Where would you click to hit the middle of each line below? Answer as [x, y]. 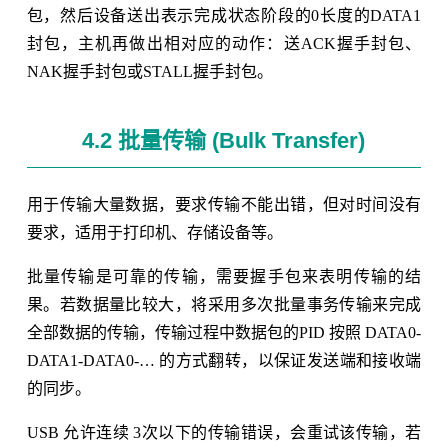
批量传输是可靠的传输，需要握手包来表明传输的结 [224, 276]
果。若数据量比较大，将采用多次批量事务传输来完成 [224, 304]
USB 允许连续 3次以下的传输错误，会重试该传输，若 [224, 432]
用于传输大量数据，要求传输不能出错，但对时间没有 [224, 204]
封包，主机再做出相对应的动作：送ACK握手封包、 [224, 43]
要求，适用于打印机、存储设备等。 [154, 232]
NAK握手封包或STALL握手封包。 [149, 71]
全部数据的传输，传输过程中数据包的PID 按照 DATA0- [224, 332]
